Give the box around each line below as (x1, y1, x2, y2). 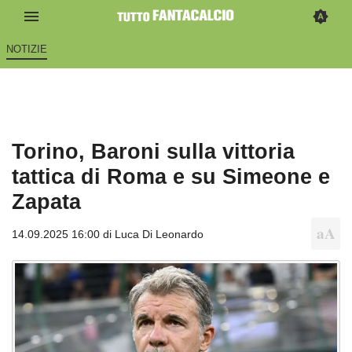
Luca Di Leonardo (115, 228, 203, 241)
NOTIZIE (5, 43, 47, 56)
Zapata (12, 189, 81, 214)
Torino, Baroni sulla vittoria (12, 139, 295, 164)
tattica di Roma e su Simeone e (12, 164, 330, 189)
